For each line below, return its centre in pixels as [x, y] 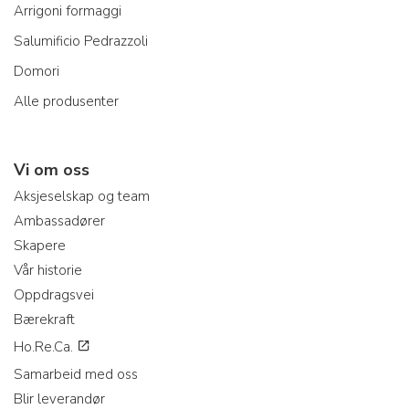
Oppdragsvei [54, 294]
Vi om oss [52, 169]
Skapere [40, 245]
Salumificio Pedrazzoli [81, 41]
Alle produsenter [66, 101]
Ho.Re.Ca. [45, 346]
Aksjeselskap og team [82, 196]
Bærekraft [44, 319]
